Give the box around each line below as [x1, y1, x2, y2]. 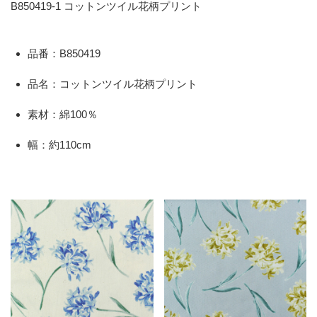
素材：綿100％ [28, 108, 98, 120]
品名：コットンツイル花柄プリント [28, 78, 197, 90]
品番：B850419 [28, 47, 100, 59]
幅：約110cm [28, 139, 91, 151]
